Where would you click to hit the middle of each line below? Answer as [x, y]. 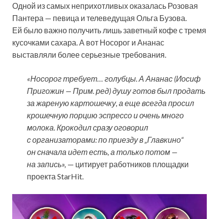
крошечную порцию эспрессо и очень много [105, 115]
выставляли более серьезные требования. [89, 54]
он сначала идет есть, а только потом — [102, 152]
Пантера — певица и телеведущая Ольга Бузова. [99, 18]
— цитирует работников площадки [128, 164]
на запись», [47, 164]
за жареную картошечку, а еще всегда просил [110, 103]
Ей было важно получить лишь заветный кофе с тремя [109, 30]
